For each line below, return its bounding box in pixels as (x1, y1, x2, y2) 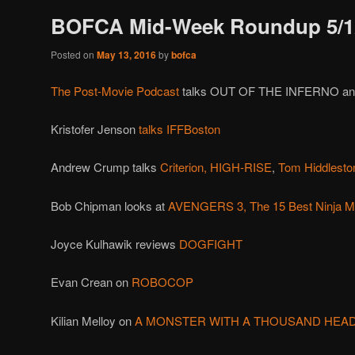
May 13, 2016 (97, 48, 156, 63)
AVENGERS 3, (168, 197, 246, 214)
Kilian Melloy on (51, 311, 135, 329)
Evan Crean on (51, 273, 132, 291)
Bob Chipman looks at (51, 197, 168, 214)
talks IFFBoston (139, 120, 220, 137)
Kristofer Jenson (51, 120, 139, 137)
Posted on (51, 48, 97, 62)
